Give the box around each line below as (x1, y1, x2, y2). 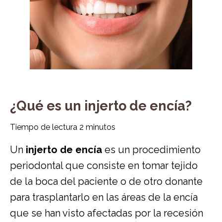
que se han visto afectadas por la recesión (10, 207, 203, 219)
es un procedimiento (102, 143, 201, 156)
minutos (86, 122, 115, 132)
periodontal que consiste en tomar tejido (10, 159, 198, 171)
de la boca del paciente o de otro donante (10, 175, 203, 187)
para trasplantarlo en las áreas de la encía (10, 191, 198, 203)
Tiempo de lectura (10, 122, 79, 132)
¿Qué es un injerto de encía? (10, 98, 192, 113)
